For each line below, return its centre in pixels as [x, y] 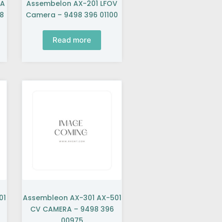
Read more [72, 40]
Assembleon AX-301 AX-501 [72, 198]
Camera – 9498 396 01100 [72, 15]
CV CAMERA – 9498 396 [72, 209]
